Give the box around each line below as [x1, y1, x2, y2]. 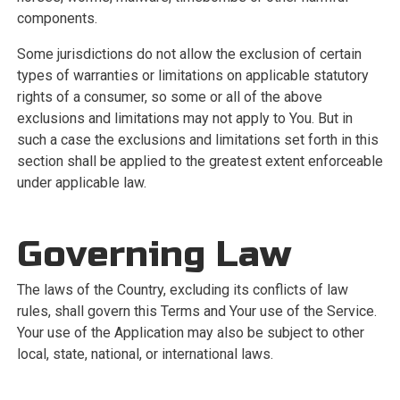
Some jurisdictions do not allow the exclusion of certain [16, 46, 362, 62]
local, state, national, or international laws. [16, 346, 273, 362]
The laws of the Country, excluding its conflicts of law [16, 281, 348, 298]
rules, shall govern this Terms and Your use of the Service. [16, 303, 377, 320]
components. [16, 10, 97, 27]
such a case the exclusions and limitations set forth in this [16, 131, 379, 148]
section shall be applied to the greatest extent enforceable [16, 153, 383, 170]
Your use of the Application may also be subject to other [16, 324, 364, 341]
